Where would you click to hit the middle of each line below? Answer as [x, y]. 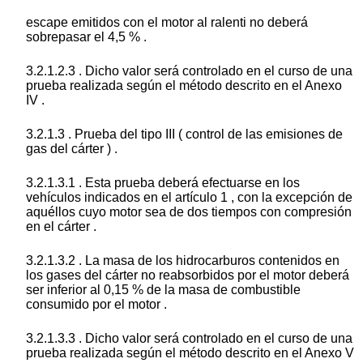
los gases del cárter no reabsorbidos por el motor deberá [188, 275]
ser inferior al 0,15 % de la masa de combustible [163, 290]
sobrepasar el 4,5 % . [86, 37]
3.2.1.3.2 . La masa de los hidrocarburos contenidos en [183, 261]
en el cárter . [61, 227]
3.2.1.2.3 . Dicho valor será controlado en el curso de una [189, 71]
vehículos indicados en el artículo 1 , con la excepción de [189, 198]
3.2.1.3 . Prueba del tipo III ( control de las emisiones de [184, 135]
